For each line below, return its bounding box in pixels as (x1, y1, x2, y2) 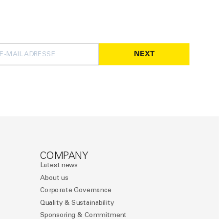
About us (40, 174, 68, 182)
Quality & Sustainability (40, 198, 114, 207)
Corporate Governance (40, 186, 111, 195)
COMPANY (40, 149, 88, 161)
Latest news (40, 161, 78, 170)
